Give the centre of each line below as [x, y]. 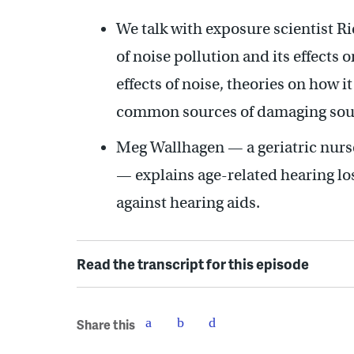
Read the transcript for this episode [193, 263]
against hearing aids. [188, 202]
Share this [106, 325]
